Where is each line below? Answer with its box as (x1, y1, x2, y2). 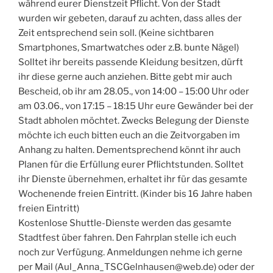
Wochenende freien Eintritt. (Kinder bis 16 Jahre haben (18, 188, 252, 200)
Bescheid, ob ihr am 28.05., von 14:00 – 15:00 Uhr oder (18, 86, 249, 97)
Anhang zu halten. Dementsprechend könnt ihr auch (18, 144, 241, 156)
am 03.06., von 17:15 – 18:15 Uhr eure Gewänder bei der (18, 101, 253, 112)
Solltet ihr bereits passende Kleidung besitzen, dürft (18, 57, 243, 68)
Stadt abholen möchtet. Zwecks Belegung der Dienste (18, 115, 249, 127)
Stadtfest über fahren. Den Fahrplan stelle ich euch (18, 232, 236, 244)
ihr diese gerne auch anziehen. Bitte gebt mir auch (18, 71, 232, 83)
